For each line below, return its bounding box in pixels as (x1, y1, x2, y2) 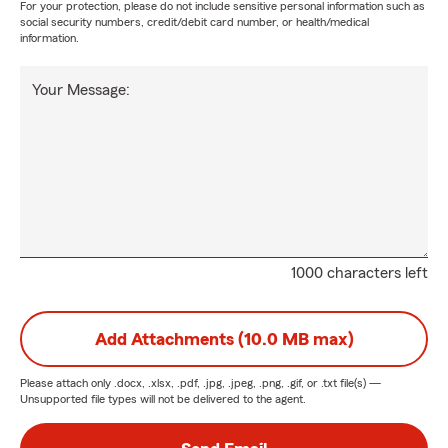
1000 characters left (291, 265, 428, 281)
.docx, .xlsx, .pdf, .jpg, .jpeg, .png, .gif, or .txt (114, 377, 337, 389)
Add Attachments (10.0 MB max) (94, 330, 354, 348)
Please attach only (20, 377, 114, 389)
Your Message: (32, 82, 130, 98)
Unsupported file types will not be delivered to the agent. (20, 393, 306, 405)
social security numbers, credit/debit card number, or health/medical (20, 16, 369, 28)
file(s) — (337, 377, 381, 389)
